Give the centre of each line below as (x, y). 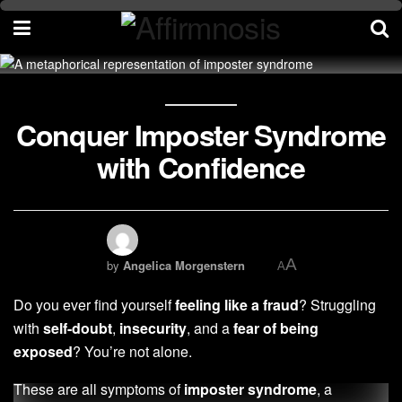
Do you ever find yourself (94, 305)
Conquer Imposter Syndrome (201, 135)
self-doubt (78, 328)
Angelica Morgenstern (184, 265)
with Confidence (201, 167)
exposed (43, 351)
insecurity (153, 328)
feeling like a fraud (237, 305)
